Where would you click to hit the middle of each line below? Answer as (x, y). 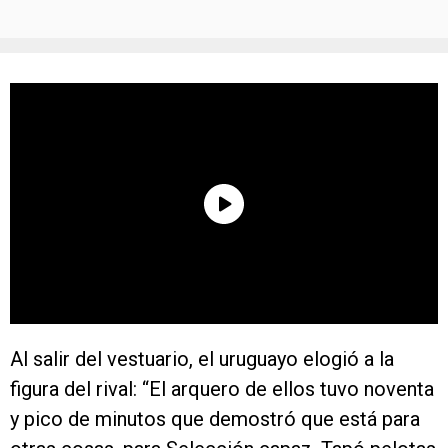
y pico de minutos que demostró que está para (215, 419)
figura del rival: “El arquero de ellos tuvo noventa (222, 389)
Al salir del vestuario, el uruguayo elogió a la (202, 359)
